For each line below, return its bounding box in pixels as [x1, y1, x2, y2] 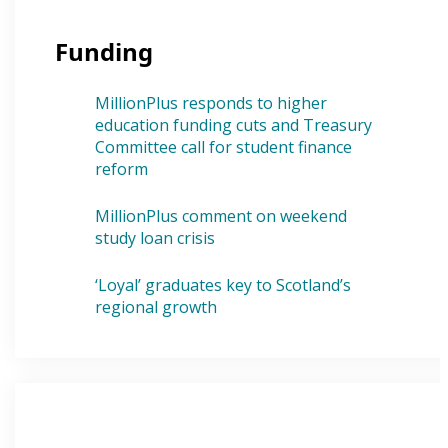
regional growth [95, 296, 218, 319]
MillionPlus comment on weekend [95, 205, 348, 228]
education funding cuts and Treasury [95, 114, 373, 137]
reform [95, 158, 149, 181]
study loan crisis [95, 227, 216, 250]
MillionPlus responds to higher [95, 92, 328, 115]
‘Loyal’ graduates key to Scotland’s [95, 274, 352, 297]
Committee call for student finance [95, 136, 353, 159]
